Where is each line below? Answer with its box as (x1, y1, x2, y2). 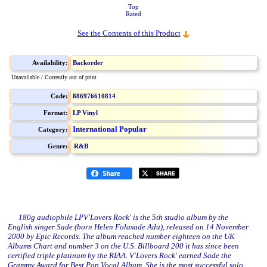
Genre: (48, 142, 68, 150)
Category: (38, 126, 68, 133)
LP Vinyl (73, 109, 98, 116)
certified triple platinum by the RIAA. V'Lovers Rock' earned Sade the (8, 251, 231, 260)
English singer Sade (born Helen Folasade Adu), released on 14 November (8, 222, 249, 231)
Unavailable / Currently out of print (11, 74, 97, 80)
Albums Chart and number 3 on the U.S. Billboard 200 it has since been (8, 241, 239, 250)
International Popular (73, 125, 147, 133)
